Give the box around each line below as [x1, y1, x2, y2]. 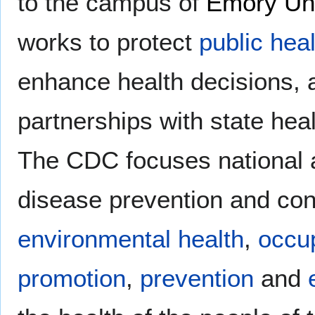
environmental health [18, 224, 244, 252]
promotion [18, 264, 126, 292]
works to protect [18, 27, 199, 56]
